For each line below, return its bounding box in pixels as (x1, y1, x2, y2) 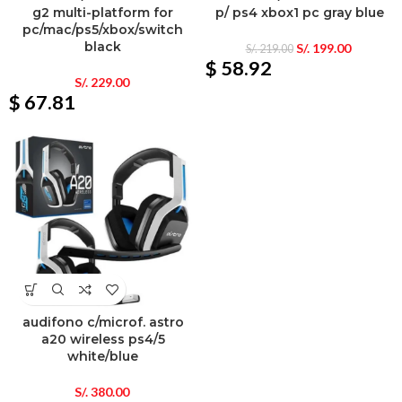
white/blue (67, 348, 138, 365)
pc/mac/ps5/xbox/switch (22, 22, 183, 39)
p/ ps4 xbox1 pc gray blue (214, 4, 384, 22)
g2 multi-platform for (32, 4, 173, 22)
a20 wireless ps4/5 (40, 331, 165, 348)
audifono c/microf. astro (22, 314, 184, 331)
